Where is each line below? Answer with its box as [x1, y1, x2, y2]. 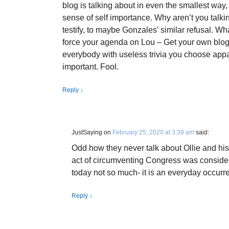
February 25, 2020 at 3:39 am [112, 129, 194, 136]
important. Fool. [62, 62, 119, 71]
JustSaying [72, 129, 102, 136]
